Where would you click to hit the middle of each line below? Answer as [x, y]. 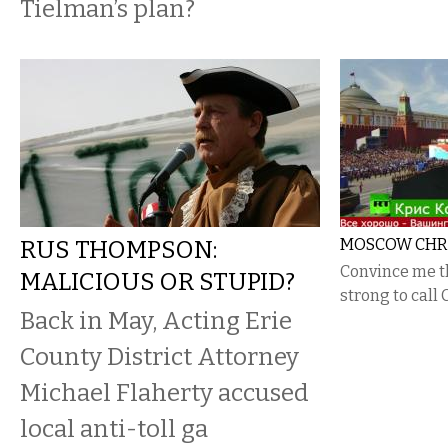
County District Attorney [159, 356]
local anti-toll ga [114, 428]
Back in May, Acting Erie [156, 320]
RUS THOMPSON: [118, 249]
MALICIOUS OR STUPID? [157, 281]
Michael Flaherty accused [164, 392]
